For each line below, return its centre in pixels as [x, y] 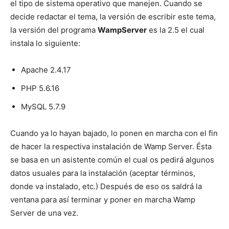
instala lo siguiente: [45, 43]
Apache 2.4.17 [46, 70]
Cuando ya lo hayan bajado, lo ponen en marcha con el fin [114, 133]
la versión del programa [54, 30]
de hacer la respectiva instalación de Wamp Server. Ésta [111, 146]
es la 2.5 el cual [176, 30]
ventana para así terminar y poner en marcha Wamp [103, 199]
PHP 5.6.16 [40, 88]
